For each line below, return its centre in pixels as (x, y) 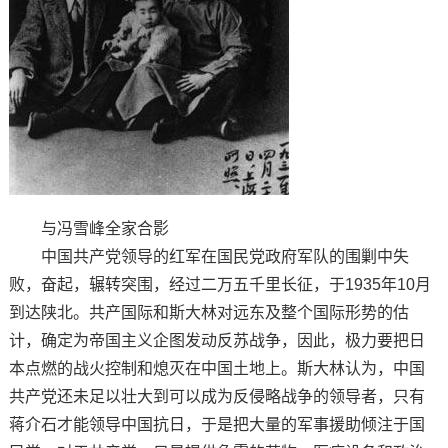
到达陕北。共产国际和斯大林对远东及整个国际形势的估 (208, 312)
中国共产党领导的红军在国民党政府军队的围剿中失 (208, 256)
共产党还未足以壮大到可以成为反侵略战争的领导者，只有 (216, 396)
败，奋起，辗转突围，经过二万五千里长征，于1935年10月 (219, 284)
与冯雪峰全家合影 (88, 228)
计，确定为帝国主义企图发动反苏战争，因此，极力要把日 (216, 340)
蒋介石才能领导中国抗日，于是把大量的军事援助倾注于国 (216, 424)
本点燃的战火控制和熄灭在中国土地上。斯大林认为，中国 (216, 368)
